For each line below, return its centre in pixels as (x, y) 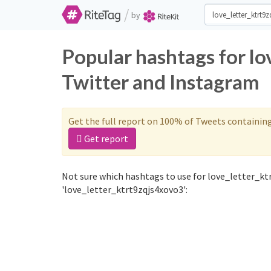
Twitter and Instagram (161, 82)
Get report (105, 139)
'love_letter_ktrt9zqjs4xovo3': (125, 189)
